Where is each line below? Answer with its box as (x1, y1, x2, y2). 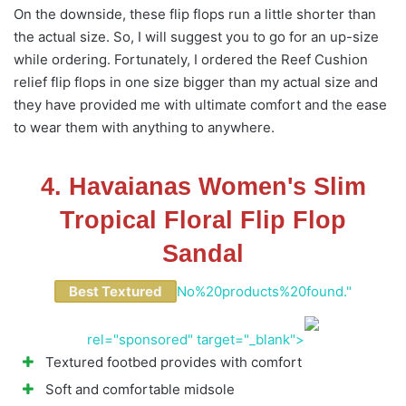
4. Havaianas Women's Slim (40, 172, 366, 200)
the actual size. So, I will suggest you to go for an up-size (14, 27, 379, 45)
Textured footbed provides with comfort (45, 353, 302, 371)
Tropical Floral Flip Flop (60, 206, 346, 234)
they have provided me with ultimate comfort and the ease (14, 95, 387, 113)
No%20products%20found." (177, 282, 352, 300)
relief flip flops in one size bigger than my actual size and (14, 72, 378, 91)
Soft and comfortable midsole (45, 380, 235, 398)
